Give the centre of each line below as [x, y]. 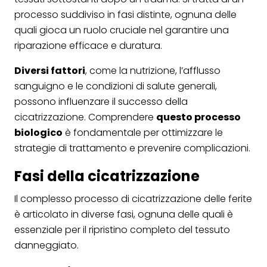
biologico [38, 132]
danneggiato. [46, 245]
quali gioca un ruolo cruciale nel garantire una [122, 30]
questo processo [198, 117]
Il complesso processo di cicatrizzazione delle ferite [133, 198]
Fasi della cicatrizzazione [107, 176]
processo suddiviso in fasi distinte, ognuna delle [125, 14]
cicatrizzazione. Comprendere [85, 117]
